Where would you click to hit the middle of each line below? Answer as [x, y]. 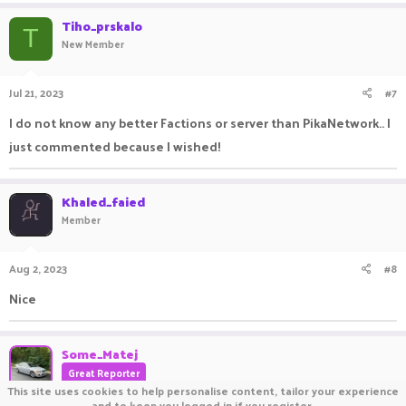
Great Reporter [104, 372]
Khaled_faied [103, 201]
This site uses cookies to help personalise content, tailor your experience [203, 391]
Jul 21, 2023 [36, 92]
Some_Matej [100, 353]
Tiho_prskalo [102, 25]
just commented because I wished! [115, 146]
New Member [93, 43]
